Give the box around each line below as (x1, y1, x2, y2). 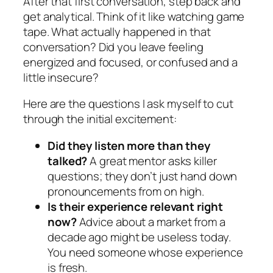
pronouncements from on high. (48, 183, 205, 199)
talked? (48, 152, 88, 169)
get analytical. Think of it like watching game (23, 8, 245, 24)
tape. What (23, 23, 81, 40)
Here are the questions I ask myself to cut (23, 96, 233, 112)
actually (80, 23, 121, 40)
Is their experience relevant (48, 198, 197, 214)
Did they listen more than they (48, 137, 210, 154)
